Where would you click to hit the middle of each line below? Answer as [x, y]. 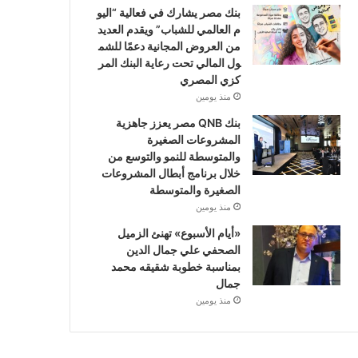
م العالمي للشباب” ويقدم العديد [167, 29]
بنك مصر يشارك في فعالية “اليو [168, 12]
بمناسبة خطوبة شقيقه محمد [175, 267]
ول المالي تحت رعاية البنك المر [169, 63]
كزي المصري [209, 80]
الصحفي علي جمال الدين [183, 250]
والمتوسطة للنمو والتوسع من [174, 156]
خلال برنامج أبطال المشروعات [171, 173]
